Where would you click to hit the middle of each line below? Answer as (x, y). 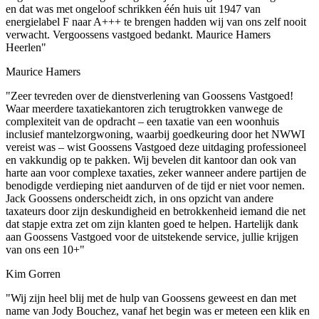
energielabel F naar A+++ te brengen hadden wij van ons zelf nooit (156, 22)
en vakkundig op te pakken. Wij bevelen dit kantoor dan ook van (151, 160)
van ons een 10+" (45, 250)
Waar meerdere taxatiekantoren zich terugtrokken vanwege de (144, 109)
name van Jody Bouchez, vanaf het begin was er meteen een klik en (158, 311)
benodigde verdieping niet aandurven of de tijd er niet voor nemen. (155, 186)
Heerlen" (26, 48)
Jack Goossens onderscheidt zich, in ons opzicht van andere (140, 199)
